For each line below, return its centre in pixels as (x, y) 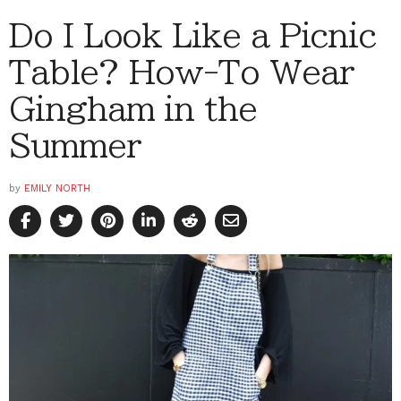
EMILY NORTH (57, 188)
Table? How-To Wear (181, 71)
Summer (75, 145)
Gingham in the (133, 108)
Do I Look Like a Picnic (193, 34)
